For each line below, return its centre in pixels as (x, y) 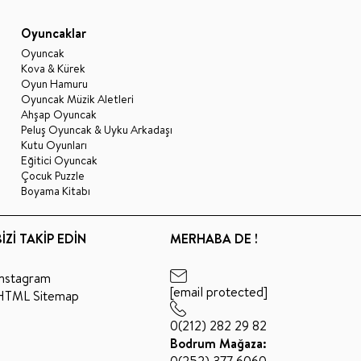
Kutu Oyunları (54, 145)
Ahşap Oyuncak (59, 115)
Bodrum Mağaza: (218, 344)
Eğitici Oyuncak (59, 161)
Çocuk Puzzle (53, 176)
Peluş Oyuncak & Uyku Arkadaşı (97, 130)
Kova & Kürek (53, 69)
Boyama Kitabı (56, 191)
